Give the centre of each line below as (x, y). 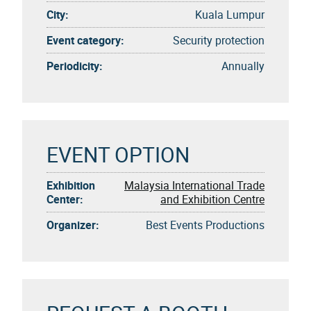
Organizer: (73, 225)
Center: (65, 199)
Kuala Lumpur (230, 14)
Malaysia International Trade (194, 185)
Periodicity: (75, 66)
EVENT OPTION (118, 154)
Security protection (219, 40)
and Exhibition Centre (212, 199)
